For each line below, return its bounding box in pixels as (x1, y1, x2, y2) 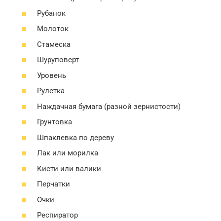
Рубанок (37, 8, 66, 18)
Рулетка (37, 86, 65, 96)
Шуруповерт (37, 55, 79, 65)
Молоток (37, 24, 69, 34)
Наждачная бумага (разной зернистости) (37, 102, 181, 111)
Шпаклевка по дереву (37, 133, 114, 142)
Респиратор (37, 211, 78, 220)
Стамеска (37, 39, 71, 49)
